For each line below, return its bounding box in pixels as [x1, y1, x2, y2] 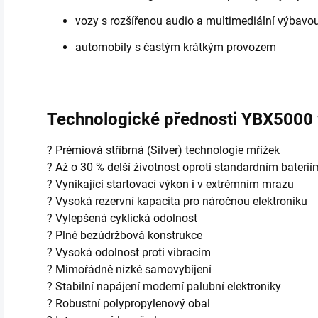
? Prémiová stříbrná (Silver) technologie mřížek [47, 143, 280, 158]
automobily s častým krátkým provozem [75, 40, 276, 54]
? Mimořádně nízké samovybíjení [47, 263, 212, 277]
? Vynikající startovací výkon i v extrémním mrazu [47, 177, 294, 192]
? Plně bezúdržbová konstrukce [47, 229, 202, 243]
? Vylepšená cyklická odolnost [47, 212, 197, 226]
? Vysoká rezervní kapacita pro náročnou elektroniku [47, 194, 307, 209]
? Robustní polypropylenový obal [47, 297, 210, 311]
